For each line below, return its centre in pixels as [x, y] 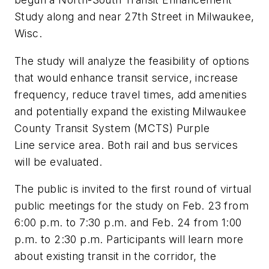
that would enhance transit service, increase [126, 77]
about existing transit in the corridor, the [116, 256]
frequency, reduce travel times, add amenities [131, 94]
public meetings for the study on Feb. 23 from [131, 206]
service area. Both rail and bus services [137, 145]
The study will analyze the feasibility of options [132, 61]
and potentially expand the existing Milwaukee [130, 111]
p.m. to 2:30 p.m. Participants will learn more [129, 240]
